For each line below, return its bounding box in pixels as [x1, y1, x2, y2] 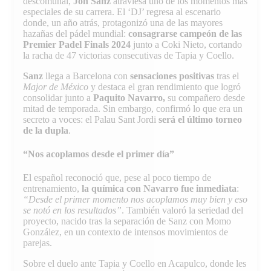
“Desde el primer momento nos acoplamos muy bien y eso [23, 194, 247, 205]
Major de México [23, 81, 88, 92]
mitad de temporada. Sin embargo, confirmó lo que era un [23, 103, 243, 114]
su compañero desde [165, 92, 245, 103]
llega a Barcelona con [43, 70, 130, 81]
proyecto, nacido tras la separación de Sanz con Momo [23, 216, 231, 227]
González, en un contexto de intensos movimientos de [23, 227, 228, 238]
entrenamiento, [23, 183, 82, 194]
